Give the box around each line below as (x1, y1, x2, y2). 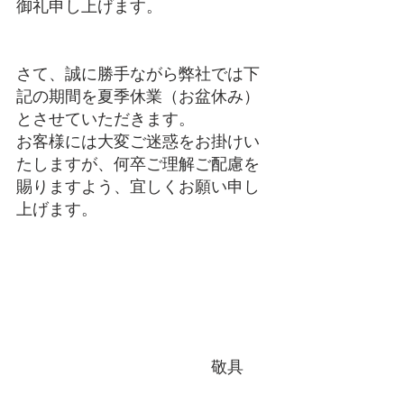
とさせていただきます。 (16, 109, 195, 129)
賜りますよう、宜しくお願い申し (16, 177, 260, 197)
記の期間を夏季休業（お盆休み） (16, 87, 260, 106)
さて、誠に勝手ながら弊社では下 (16, 64, 260, 84)
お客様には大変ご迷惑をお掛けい (16, 132, 260, 151)
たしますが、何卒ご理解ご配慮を (16, 154, 260, 174)
